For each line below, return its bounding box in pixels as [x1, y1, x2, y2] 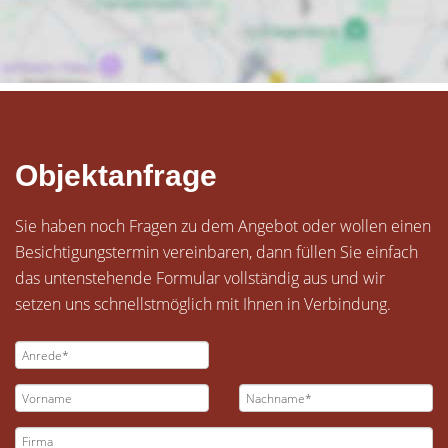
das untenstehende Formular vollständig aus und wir [15, 267, 385, 289]
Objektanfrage [15, 159, 217, 192]
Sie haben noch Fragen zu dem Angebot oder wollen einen [15, 215, 431, 237]
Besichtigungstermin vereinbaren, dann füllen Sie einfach [15, 241, 418, 263]
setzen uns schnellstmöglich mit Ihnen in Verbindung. [15, 293, 391, 315]
